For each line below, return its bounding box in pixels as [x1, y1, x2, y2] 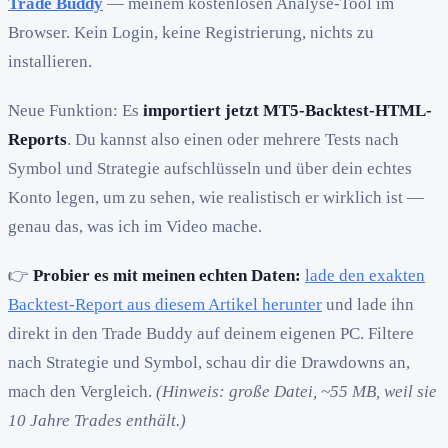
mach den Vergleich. [8, 382, 156, 402]
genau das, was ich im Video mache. [8, 217, 262, 237]
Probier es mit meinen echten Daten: [33, 266, 301, 286]
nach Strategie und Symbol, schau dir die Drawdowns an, [8, 353, 410, 373]
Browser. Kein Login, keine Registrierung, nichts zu [8, 23, 374, 43]
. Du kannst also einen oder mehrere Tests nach [67, 130, 399, 150]
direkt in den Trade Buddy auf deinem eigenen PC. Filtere [8, 324, 414, 344]
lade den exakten [305, 266, 425, 286]
